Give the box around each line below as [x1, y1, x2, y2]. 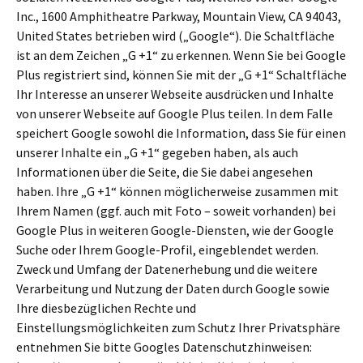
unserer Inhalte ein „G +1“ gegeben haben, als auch [16, 144, 298, 160]
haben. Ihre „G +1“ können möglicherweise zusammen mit [16, 183, 339, 199]
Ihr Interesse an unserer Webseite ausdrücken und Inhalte [16, 86, 334, 102]
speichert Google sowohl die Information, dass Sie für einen [16, 125, 346, 141]
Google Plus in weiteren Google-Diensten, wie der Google [16, 222, 334, 238]
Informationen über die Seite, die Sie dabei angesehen [16, 164, 313, 180]
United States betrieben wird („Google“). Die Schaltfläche [16, 28, 335, 44]
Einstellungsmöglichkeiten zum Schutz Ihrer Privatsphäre [16, 319, 340, 335]
